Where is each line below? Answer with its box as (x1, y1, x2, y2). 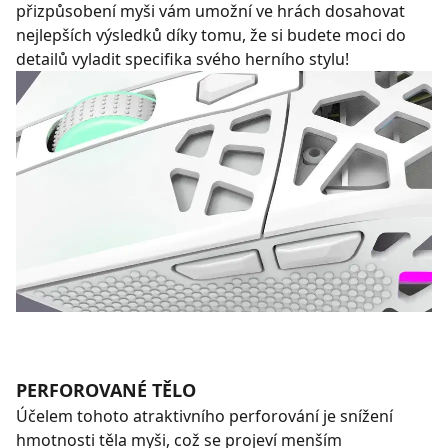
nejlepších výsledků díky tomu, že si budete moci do (16, 24, 406, 47)
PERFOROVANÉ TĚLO (16, 377, 196, 402)
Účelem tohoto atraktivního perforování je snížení (16, 404, 393, 427)
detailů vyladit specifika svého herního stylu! (16, 48, 349, 71)
